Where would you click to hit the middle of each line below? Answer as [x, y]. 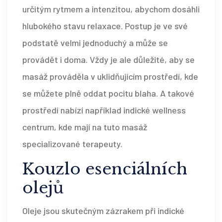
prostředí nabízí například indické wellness [104, 110]
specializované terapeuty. [72, 144]
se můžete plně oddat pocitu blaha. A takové [108, 93]
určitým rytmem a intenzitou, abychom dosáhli [111, 9]
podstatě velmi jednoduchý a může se [95, 43]
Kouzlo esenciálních [105, 169]
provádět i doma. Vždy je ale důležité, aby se [109, 60]
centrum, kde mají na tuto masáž [85, 127]
